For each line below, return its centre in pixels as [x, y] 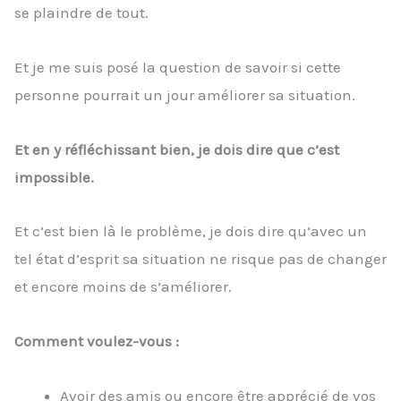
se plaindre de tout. [81, 13]
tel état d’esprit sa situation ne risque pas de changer [200, 259]
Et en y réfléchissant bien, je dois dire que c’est [177, 149]
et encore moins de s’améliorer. [123, 287]
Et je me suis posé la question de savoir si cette [178, 67]
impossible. [54, 177]
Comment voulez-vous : [97, 341]
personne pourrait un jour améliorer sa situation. [185, 94]
